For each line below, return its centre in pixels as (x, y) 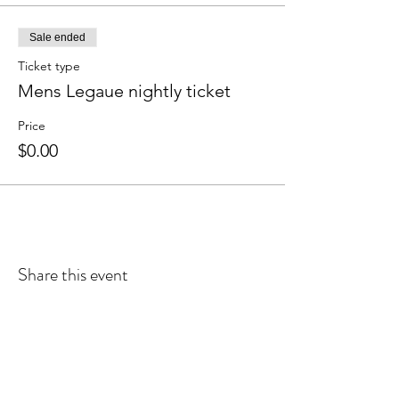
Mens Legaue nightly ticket (124, 91)
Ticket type (49, 66)
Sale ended (57, 37)
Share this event (73, 275)
